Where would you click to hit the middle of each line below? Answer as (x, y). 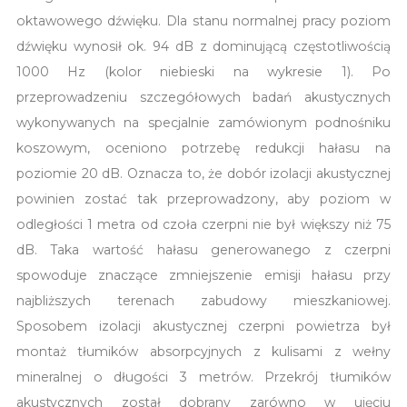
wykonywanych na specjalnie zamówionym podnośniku (203, 122)
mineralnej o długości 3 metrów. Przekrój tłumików (203, 377)
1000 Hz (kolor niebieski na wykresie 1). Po (203, 71)
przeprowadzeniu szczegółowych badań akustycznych (203, 97)
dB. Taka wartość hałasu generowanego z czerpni (203, 249)
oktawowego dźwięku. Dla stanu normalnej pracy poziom (203, 20)
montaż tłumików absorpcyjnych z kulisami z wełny (203, 351)
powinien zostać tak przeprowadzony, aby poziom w (203, 199)
